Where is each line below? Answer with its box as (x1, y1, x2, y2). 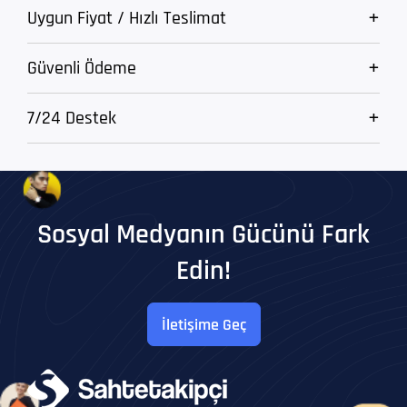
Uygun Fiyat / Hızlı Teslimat (27, 6, 226, 31)
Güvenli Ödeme (27, 56, 136, 81)
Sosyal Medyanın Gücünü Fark (37, 217, 370, 253)
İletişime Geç (161, 313, 246, 335)
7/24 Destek (27, 106, 116, 131)
